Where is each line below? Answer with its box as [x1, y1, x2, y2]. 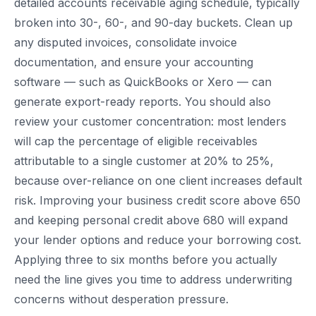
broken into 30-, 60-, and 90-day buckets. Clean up [14, 16, 293, 30]
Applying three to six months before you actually [14, 253, 277, 267]
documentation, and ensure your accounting [14, 55, 253, 70]
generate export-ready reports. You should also [14, 95, 271, 109]
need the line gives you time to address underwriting [14, 272, 292, 287]
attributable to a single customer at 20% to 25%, [14, 154, 274, 169]
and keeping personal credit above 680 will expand [14, 213, 288, 228]
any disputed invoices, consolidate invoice [14, 35, 237, 50]
